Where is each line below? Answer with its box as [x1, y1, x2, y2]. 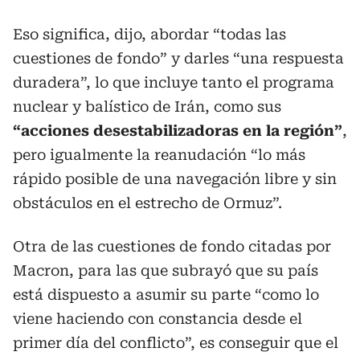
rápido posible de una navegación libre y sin [13, 170, 337, 187]
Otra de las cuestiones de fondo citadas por [13, 238, 331, 255]
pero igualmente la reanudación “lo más [13, 146, 305, 163]
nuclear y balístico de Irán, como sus [13, 98, 281, 115]
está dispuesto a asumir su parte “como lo [13, 286, 319, 303]
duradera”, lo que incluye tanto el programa [13, 74, 334, 91]
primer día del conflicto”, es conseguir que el [13, 334, 338, 351]
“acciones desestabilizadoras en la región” [13, 122, 342, 139]
